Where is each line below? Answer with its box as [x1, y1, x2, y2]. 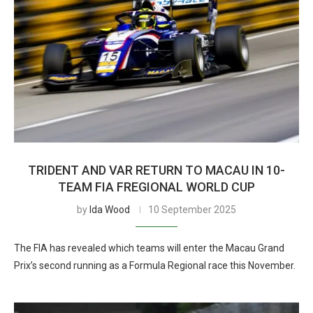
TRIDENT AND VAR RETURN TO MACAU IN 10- [28, 163, 285, 177]
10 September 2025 [148, 204, 236, 215]
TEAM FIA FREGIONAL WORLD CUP [58, 180, 255, 194]
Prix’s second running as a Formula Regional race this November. [14, 260, 296, 271]
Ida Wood [89, 204, 130, 215]
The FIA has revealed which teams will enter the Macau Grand [14, 242, 284, 254]
